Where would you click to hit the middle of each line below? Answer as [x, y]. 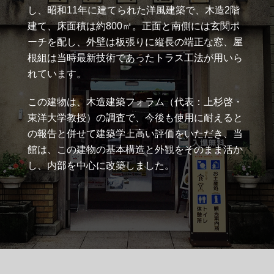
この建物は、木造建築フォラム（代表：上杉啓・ [135, 102]
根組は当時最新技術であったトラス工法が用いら [135, 57]
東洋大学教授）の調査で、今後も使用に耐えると [135, 117]
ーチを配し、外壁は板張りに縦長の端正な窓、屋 [135, 42]
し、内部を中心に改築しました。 [101, 165]
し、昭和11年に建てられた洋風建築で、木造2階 [134, 10]
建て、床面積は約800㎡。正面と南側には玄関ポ [134, 26]
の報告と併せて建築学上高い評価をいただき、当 [135, 133]
